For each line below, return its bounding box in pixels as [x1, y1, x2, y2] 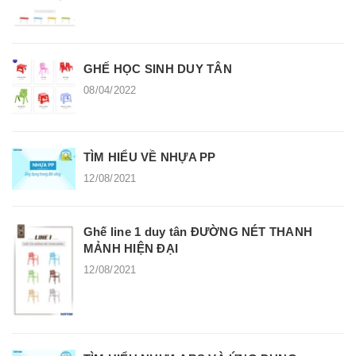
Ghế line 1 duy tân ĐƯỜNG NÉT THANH [83, 224, 313, 238]
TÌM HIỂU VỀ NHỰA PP [83, 149, 216, 164]
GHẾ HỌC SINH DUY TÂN [83, 61, 232, 75]
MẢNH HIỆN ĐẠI [83, 241, 179, 255]
